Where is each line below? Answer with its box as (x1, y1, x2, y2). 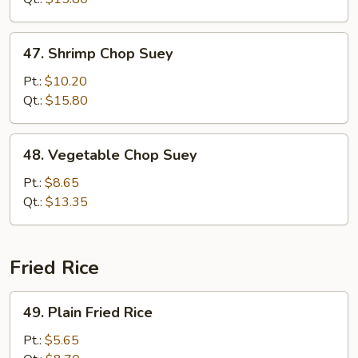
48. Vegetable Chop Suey (23, 145, 197, 165)
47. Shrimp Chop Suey (23, 44, 173, 63)
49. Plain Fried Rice (23, 303, 153, 322)
